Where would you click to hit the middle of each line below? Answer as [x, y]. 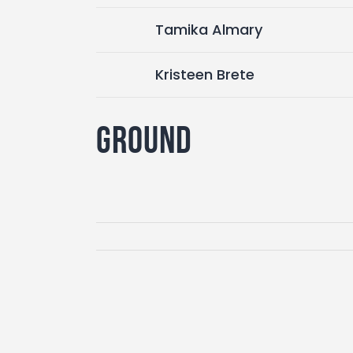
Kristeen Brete [205, 74]
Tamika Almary [209, 29]
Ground [144, 139]
